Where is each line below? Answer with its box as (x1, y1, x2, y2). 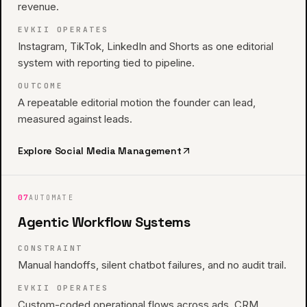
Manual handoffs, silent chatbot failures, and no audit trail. (18, 258, 286, 271)
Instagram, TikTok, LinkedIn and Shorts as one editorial (18, 40, 273, 53)
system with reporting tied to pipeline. (18, 56, 195, 69)
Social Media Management (54, 145, 182, 157)
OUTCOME (18, 81, 64, 90)
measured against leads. (18, 112, 132, 125)
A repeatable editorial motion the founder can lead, (18, 96, 256, 109)
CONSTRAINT (18, 243, 83, 253)
